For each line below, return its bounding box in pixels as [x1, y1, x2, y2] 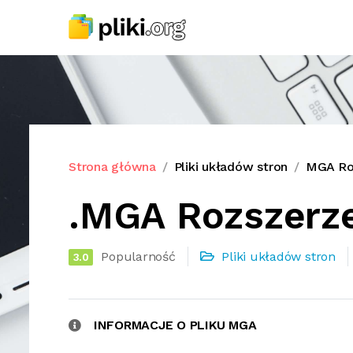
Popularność [101, 249, 176, 264]
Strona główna [69, 159, 156, 174]
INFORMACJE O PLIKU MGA [93, 318, 257, 333]
